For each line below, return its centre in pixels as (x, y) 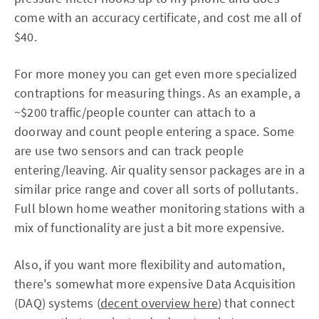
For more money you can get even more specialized (156, 74)
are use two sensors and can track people (129, 151)
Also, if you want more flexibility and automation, (150, 265)
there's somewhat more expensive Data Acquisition (155, 284)
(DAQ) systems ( (57, 303)
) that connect (256, 303)
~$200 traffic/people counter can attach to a (135, 112)
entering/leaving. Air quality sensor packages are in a (159, 170)
